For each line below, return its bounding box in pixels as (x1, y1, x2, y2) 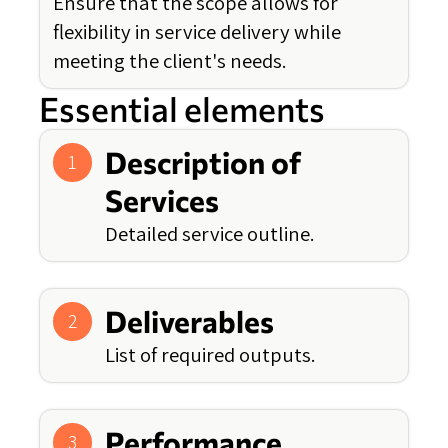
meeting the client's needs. (53, 47, 287, 75)
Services (105, 182, 219, 219)
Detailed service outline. (105, 220, 315, 248)
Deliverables (105, 303, 274, 340)
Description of (105, 144, 301, 181)
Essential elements (39, 88, 325, 130)
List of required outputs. (105, 341, 316, 369)
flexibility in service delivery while (53, 18, 341, 46)
